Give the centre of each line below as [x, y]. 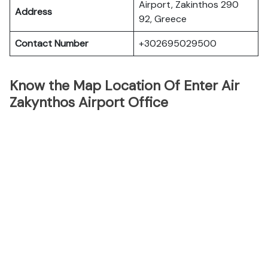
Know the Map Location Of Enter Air [124, 86]
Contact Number [52, 43]
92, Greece [163, 19]
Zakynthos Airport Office [89, 102]
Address [33, 12]
